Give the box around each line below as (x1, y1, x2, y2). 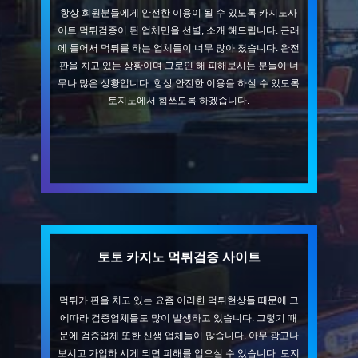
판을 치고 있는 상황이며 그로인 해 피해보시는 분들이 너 (58, 59, 299, 71)
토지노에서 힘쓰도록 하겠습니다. (108, 94, 250, 106)
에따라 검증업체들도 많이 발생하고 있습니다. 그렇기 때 (60, 312, 298, 324)
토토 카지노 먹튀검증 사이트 (97, 250, 261, 265)
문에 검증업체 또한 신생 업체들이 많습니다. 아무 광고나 (58, 330, 299, 342)
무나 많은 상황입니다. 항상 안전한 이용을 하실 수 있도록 (58, 77, 300, 89)
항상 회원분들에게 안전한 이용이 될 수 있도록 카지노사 (60, 6, 298, 18)
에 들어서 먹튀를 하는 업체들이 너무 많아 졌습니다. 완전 (58, 42, 300, 54)
